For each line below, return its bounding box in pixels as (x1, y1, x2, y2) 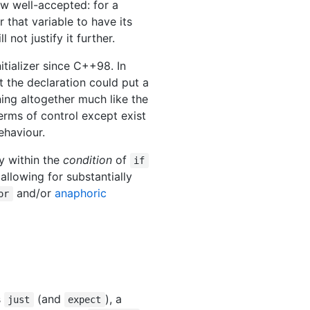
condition (63, 153, 112, 167)
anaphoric (54, 186, 107, 201)
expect (68, 294, 102, 306)
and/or (12, 186, 55, 201)
